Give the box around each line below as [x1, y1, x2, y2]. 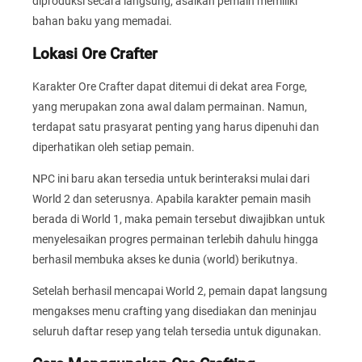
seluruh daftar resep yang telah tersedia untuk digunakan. [32, 325, 322, 339]
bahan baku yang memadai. [32, 15, 172, 28]
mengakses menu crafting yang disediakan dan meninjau [32, 305, 317, 318]
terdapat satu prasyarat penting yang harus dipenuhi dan [32, 120, 319, 133]
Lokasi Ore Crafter [32, 44, 158, 63]
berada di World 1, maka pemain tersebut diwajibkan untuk [32, 212, 325, 225]
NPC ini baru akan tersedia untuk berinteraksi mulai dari [32, 171, 309, 185]
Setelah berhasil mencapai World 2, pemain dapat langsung [32, 284, 327, 298]
